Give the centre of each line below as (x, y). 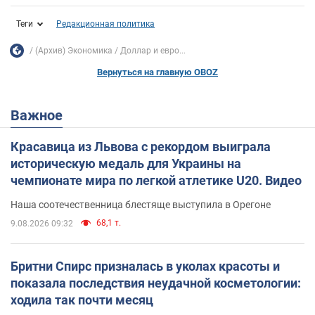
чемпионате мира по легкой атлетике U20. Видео (156, 181)
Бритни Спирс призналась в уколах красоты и (145, 266)
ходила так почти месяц (82, 300)
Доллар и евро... (153, 50)
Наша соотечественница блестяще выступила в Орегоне (141, 205)
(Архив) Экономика (74, 50)
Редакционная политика (105, 24)
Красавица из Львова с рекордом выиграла (141, 147)
